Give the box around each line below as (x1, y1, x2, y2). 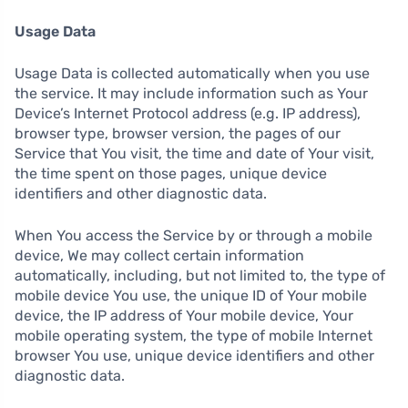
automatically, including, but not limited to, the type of (15, 267, 385, 285)
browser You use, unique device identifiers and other (15, 347, 374, 365)
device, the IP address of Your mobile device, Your (15, 307, 353, 325)
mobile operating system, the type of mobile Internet (15, 327, 372, 345)
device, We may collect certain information (15, 247, 304, 265)
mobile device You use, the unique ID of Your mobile (15, 287, 367, 305)
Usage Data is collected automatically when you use (15, 65, 370, 83)
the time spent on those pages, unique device (15, 165, 327, 183)
